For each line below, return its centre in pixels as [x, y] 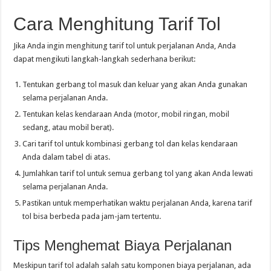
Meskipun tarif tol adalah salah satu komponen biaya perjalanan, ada [132, 265]
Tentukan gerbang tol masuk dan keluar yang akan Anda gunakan [135, 84]
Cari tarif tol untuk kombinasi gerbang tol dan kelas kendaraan [130, 143]
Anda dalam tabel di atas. [67, 157]
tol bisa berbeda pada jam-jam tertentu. [92, 216]
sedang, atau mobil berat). [68, 127]
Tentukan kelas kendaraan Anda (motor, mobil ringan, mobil [126, 114]
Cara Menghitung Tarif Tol [117, 24]
